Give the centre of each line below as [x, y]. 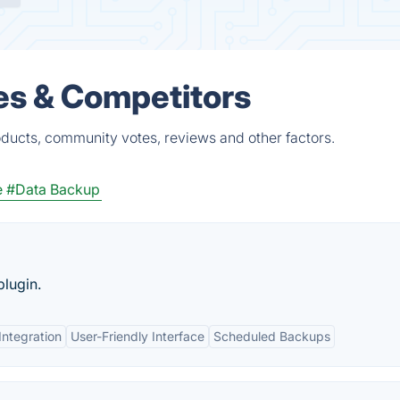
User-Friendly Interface [137, 336]
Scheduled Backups [272, 336]
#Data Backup [53, 189]
